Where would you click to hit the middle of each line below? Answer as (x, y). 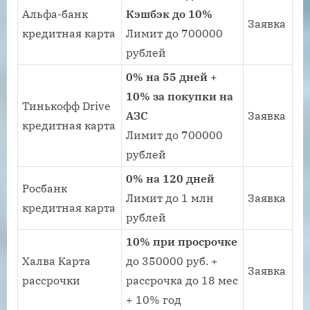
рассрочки (52, 281)
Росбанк (45, 189)
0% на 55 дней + (172, 77)
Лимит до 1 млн (170, 198)
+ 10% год (154, 300)
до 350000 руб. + (172, 261)
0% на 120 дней (171, 179)
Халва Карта (57, 261)
